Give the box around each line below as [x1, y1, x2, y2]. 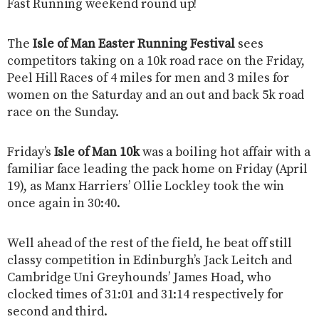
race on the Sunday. [7, 104, 119, 120]
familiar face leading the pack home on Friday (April [7, 161, 308, 177]
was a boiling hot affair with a [139, 144, 311, 160]
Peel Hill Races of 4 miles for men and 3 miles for [7, 70, 290, 86]
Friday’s [7, 144, 54, 160]
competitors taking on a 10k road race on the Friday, [7, 53, 305, 69]
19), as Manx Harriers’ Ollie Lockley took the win [7, 178, 285, 194]
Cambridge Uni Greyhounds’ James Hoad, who [7, 269, 271, 286]
